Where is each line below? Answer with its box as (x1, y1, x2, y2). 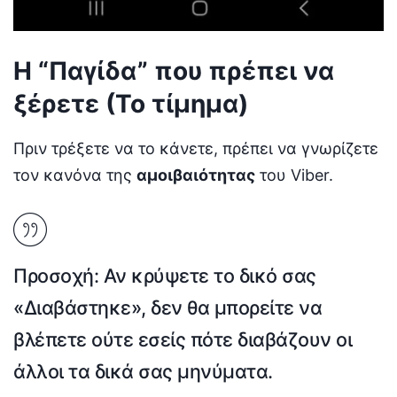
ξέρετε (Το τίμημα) (13, 89, 248, 120)
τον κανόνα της (13, 165, 136, 184)
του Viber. (255, 165, 333, 184)
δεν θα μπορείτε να (151, 295, 322, 319)
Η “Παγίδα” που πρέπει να (13, 56, 334, 87)
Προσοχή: (13, 263, 98, 287)
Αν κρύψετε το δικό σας (98, 263, 316, 287)
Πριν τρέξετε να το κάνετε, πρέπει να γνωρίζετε (13, 138, 378, 158)
